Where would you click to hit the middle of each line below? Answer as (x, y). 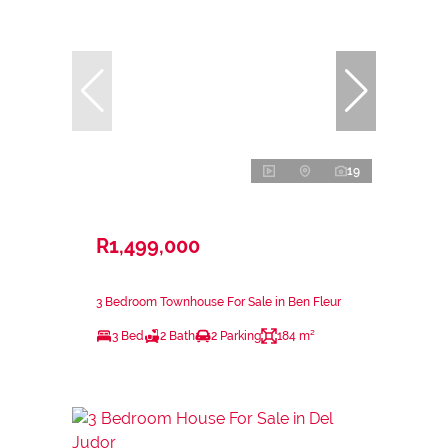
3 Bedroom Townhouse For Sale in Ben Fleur (218, 301)
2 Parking (236, 335)
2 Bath (177, 335)
